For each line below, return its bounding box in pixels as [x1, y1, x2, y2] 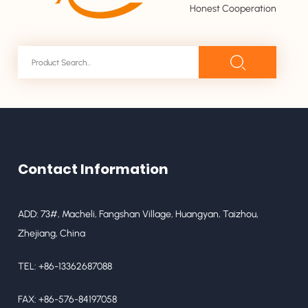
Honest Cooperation [190, 3, 277, 14]
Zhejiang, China [18, 228, 86, 239]
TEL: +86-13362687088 [18, 261, 113, 272]
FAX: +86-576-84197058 [18, 294, 118, 305]
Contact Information [18, 159, 169, 179]
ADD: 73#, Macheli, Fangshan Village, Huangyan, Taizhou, [18, 208, 259, 220]
